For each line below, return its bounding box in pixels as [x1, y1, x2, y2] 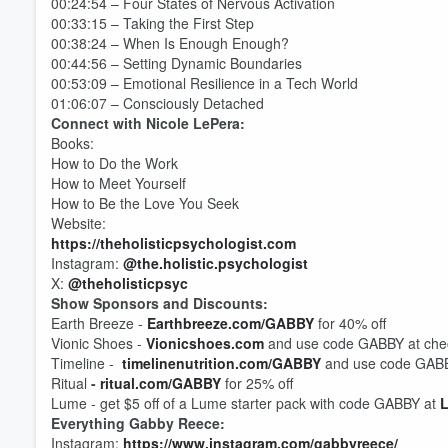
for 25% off [221, 373, 293, 393]
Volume [351, 283, 405, 301]
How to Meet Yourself [51, 173, 190, 193]
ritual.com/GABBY [100, 373, 221, 393]
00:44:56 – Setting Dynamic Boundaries [51, 53, 302, 73]
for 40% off [314, 313, 386, 333]
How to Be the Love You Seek [51, 193, 243, 213]
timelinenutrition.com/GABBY [122, 353, 325, 373]
